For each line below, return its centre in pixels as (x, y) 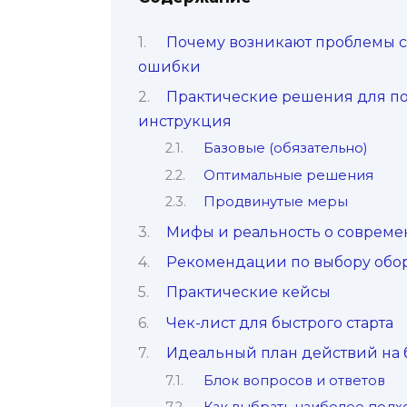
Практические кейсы (248, 293)
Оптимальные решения (288, 175)
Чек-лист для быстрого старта (279, 323)
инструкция (185, 121)
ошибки (169, 66)
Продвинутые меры (275, 202)
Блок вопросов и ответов (294, 380)
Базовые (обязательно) (285, 149)
